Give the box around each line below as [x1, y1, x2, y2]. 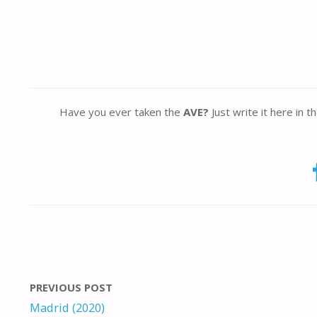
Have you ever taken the [59, 105, 183, 120]
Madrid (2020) [30, 299, 105, 316]
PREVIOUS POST [30, 279, 113, 294]
